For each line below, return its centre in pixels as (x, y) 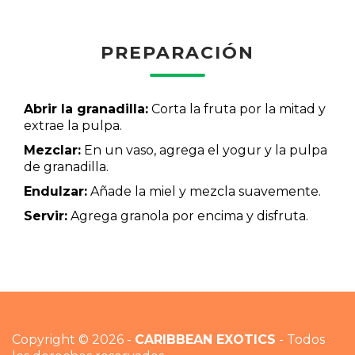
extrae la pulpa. (73, 126)
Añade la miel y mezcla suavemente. (204, 192)
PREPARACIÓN (177, 53)
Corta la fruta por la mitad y (237, 109)
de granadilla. (66, 167)
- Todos (300, 340)
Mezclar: (52, 151)
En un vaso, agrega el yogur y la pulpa (204, 151)
